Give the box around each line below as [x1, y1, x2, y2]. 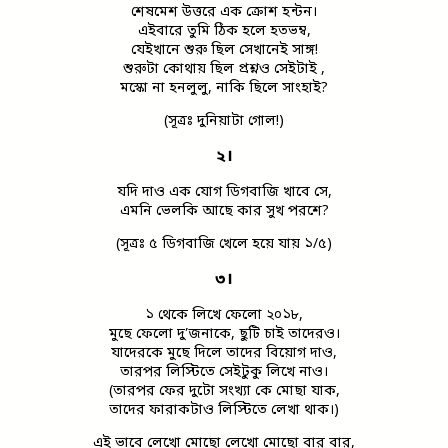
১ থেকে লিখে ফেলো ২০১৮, [145, 305, 303, 325]
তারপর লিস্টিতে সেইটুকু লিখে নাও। [120, 362, 328, 382]
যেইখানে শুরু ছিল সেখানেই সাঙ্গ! [130, 40, 318, 60]
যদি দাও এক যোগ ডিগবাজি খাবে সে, [116, 182, 332, 202]
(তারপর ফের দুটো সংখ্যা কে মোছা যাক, [108, 381, 340, 401]
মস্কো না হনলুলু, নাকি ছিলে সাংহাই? [120, 78, 328, 98]
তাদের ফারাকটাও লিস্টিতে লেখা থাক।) [109, 400, 339, 420]
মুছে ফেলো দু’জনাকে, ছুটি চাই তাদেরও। [108, 324, 340, 344]
